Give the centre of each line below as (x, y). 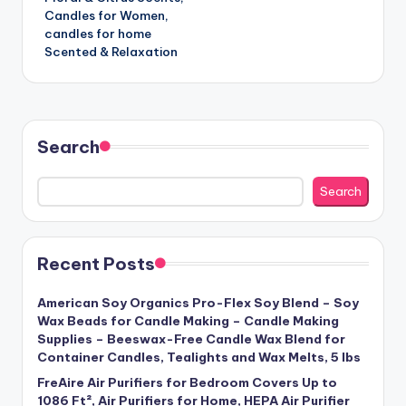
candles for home (98, 33)
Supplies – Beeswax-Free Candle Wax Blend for (191, 339)
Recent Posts (96, 264)
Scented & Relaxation (111, 51)
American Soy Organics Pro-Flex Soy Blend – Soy (198, 303)
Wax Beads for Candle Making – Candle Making (188, 321)
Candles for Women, (106, 15)
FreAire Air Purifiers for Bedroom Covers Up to (187, 383)
